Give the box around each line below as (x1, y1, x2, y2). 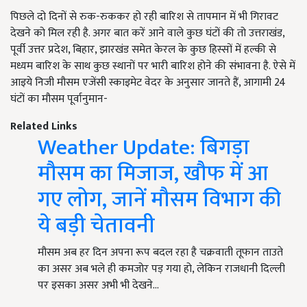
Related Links (10, 117, 77, 136)
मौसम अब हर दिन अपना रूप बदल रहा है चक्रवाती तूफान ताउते (38, 243, 283, 262)
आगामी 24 (243, 73, 286, 93)
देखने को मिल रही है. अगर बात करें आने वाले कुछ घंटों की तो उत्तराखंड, (10, 24, 284, 43)
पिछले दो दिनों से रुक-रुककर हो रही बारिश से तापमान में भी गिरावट (10, 8, 278, 27)
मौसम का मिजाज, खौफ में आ (38, 156, 268, 193)
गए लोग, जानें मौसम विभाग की (38, 182, 281, 219)
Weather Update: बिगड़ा (38, 130, 249, 167)
